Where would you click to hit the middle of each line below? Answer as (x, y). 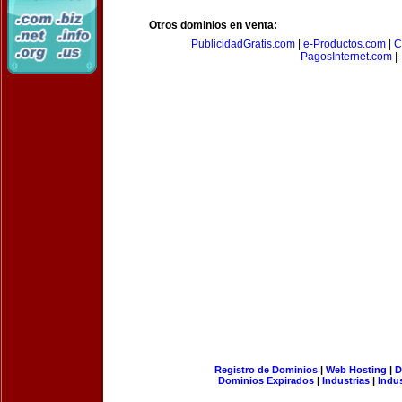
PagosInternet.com (346, 57)
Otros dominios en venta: (213, 25)
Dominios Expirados (266, 380)
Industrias (346, 380)
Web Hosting (356, 370)
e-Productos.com (345, 44)
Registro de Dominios (266, 370)
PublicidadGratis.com (243, 44)
